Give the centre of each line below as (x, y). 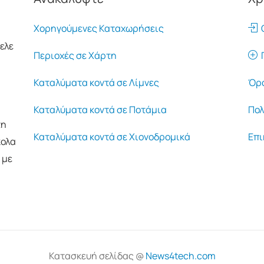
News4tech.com (180, 256)
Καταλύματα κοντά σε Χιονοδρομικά (112, 137)
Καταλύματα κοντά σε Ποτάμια (100, 110)
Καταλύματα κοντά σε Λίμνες (97, 83)
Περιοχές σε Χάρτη (75, 56)
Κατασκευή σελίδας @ (97, 256)
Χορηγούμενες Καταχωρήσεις (99, 29)
